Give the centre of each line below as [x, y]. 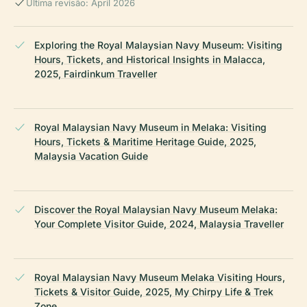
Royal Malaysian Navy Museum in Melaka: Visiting [150, 127]
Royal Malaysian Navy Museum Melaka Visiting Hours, [160, 277]
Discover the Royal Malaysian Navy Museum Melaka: [156, 209]
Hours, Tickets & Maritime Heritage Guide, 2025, [145, 141]
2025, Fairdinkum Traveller [96, 73]
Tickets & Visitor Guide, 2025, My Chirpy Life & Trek [154, 291]
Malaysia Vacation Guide [91, 156]
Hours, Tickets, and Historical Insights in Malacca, [150, 59]
